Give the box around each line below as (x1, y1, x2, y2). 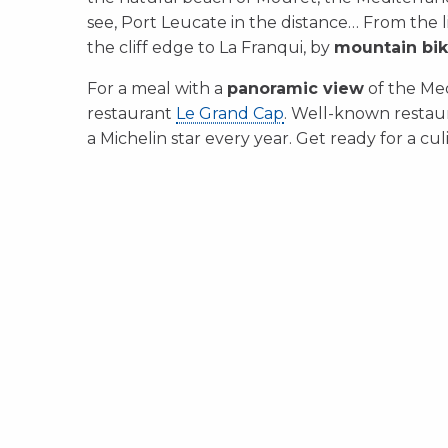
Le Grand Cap (176, 104, 284, 123)
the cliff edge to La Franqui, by (87, 38, 334, 57)
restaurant (87, 104, 176, 123)
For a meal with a (87, 79, 227, 98)
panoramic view (227, 79, 364, 98)
